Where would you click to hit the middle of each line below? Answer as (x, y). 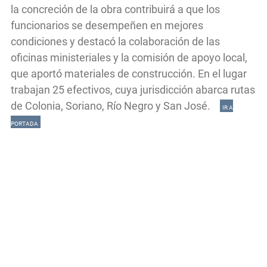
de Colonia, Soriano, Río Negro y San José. (115, 105)
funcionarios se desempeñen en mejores (107, 25)
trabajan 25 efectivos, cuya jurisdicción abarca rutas (133, 89)
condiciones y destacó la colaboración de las (115, 41)
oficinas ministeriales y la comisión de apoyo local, (129, 57)
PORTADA (24, 123)
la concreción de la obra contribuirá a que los (115, 9)
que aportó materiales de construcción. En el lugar (129, 73)
